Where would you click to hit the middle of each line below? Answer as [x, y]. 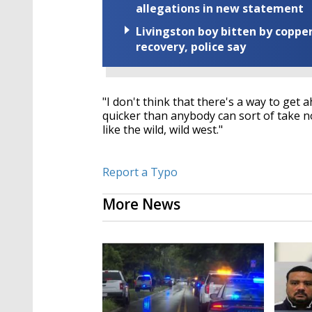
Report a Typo [140, 172]
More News [141, 204]
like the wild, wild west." [163, 130]
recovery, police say [191, 47]
